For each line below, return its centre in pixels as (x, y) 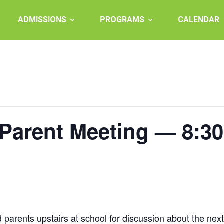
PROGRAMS (122, 20)
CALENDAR (199, 20)
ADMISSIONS (42, 20)
